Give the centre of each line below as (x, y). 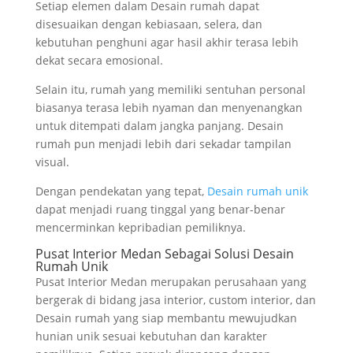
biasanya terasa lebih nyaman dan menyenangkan (169, 107)
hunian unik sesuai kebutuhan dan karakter (151, 336)
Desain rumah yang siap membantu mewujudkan (166, 318)
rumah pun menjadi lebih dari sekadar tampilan (163, 143)
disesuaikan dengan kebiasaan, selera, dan (149, 24)
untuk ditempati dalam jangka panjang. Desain (159, 125)
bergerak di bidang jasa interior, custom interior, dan (175, 299)
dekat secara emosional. (99, 60)
